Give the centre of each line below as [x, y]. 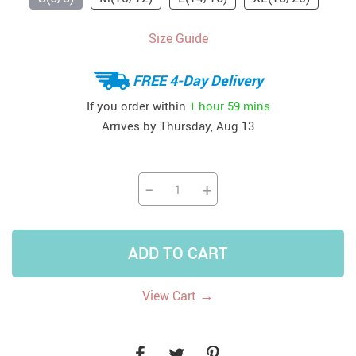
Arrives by [131, 126]
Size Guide [178, 38]
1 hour [206, 105]
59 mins [248, 105]
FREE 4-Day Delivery [197, 80]
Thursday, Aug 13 [207, 126]
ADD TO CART [178, 253]
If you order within [137, 105]
